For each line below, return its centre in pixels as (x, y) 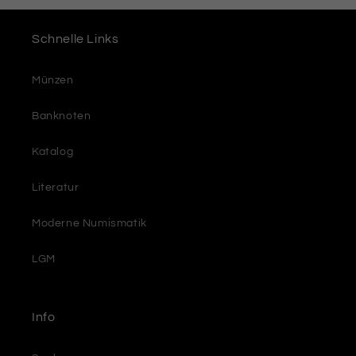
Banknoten (62, 116)
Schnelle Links (75, 39)
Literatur (56, 188)
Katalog (53, 152)
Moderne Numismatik (89, 223)
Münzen (53, 80)
